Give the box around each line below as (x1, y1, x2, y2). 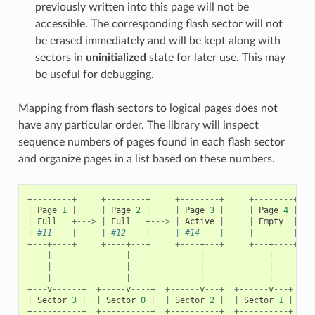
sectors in (34, 51, 86, 63)
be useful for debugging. (34, 68, 154, 80)
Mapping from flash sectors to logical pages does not (18, 102, 278, 114)
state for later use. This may (146, 51, 285, 63)
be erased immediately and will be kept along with (34, 34, 281, 46)
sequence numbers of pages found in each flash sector (18, 136, 285, 148)
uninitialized (85, 51, 146, 63)
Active (184, 216, 214, 226)
